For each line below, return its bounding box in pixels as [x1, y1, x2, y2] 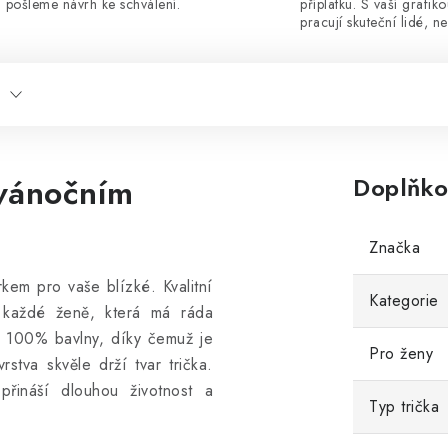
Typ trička [369, 395, 439, 418]
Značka [369, 236, 420, 259]
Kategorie [369, 289, 439, 312]
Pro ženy [369, 342, 433, 365]
